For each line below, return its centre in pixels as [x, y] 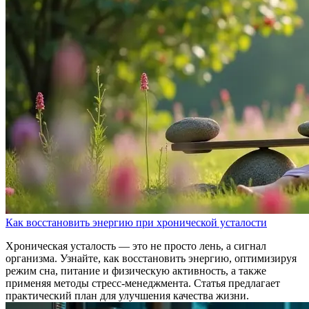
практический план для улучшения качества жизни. [127, 295]
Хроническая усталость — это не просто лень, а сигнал [136, 246]
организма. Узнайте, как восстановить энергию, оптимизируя [151, 258]
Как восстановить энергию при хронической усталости [136, 222]
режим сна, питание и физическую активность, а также [136, 270]
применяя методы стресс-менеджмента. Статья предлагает [143, 283]
